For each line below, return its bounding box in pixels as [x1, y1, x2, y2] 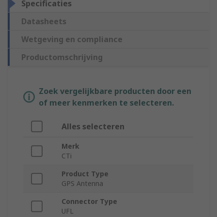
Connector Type [62, 197, 117, 206]
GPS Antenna [62, 179, 103, 188]
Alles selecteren [62, 121, 124, 132]
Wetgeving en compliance [21, 34, 123, 45]
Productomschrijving [21, 52, 103, 63]
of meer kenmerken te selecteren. [39, 97, 174, 108]
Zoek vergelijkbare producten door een [39, 86, 191, 97]
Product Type [62, 169, 108, 179]
